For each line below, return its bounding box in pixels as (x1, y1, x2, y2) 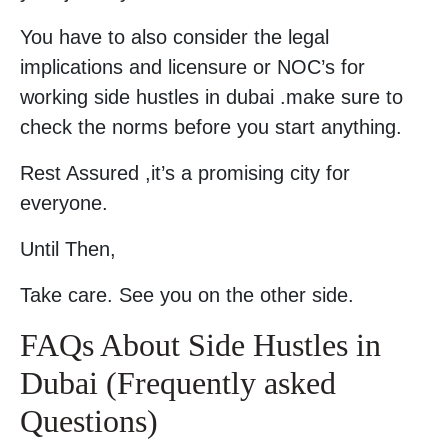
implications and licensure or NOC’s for (20, 56, 365, 78)
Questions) (20, 403, 158, 439)
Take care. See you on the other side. (20, 284, 354, 306)
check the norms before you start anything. (20, 116, 402, 138)
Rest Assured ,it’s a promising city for (20, 162, 350, 184)
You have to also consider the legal (20, 26, 329, 48)
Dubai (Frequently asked (20, 365, 336, 401)
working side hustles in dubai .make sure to (20, 86, 403, 108)
